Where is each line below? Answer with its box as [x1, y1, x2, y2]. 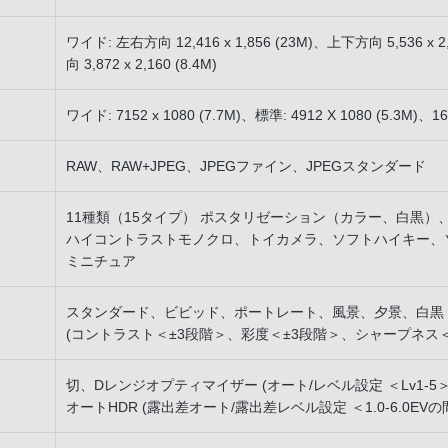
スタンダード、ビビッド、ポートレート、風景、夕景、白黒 [66, 304, 444, 320]
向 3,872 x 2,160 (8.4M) [66, 56, 217, 72]
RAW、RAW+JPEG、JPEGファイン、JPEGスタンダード [66, 158, 426, 174]
